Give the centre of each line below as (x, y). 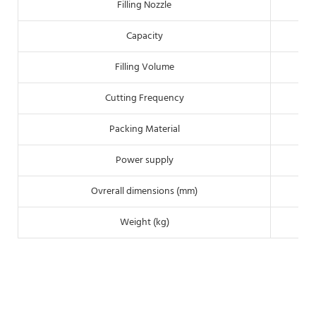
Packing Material (144, 129)
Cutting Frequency (144, 98)
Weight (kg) (144, 222)
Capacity (144, 36)
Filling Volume (144, 67)
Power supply (144, 160)
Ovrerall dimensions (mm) (144, 191)
